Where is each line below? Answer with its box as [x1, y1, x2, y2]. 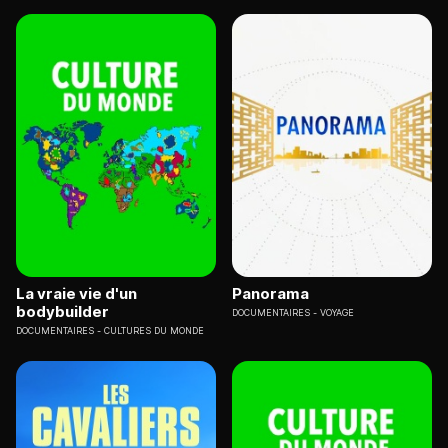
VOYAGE [320, 306, 354, 318]
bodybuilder [16, 301, 109, 321]
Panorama [232, 283, 309, 303]
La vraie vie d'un [16, 283, 137, 303]
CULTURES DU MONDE [104, 324, 204, 336]
